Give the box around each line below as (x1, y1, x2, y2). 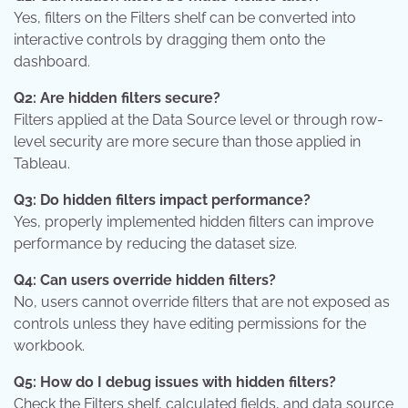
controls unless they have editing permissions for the (14, 314, 366, 332)
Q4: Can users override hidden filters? (14, 270, 276, 289)
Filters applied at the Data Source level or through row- (14, 110, 383, 128)
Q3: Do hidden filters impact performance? (14, 190, 311, 209)
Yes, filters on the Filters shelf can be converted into (14, 8, 356, 26)
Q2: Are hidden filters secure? (14, 88, 220, 107)
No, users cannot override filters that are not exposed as (14, 292, 390, 311)
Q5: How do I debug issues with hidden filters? (14, 372, 336, 391)
